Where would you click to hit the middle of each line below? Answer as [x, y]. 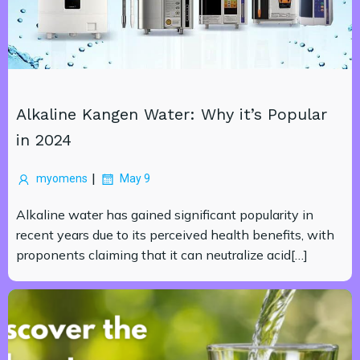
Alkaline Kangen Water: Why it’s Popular [172, 114]
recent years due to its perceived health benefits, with [175, 235]
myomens [62, 178]
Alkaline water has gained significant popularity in [165, 215]
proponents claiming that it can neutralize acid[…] [162, 255]
